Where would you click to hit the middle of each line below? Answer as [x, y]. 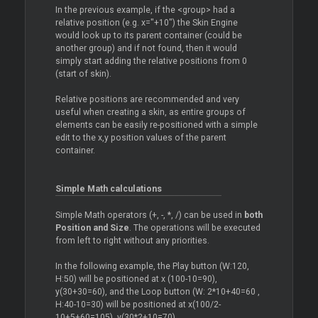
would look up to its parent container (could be [148, 35]
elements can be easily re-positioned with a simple [156, 125]
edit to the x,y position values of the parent [141, 138]
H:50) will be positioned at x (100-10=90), [136, 279]
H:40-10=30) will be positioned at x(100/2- [138, 305]
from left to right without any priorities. [132, 241]
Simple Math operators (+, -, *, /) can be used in [149, 215]
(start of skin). [83, 74]
